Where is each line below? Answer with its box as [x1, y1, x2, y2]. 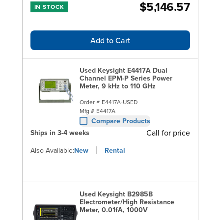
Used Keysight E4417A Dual [79, 65, 167, 75]
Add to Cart [90, 34, 130, 46]
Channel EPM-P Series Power [79, 73, 172, 83]
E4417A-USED [101, 97, 137, 106]
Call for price [146, 127, 190, 138]
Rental [104, 145, 125, 155]
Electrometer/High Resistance [79, 196, 174, 207]
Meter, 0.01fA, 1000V [79, 204, 148, 215]
